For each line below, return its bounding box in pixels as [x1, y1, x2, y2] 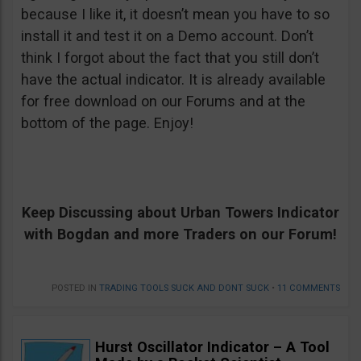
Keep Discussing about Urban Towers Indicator [22, 203, 339, 221]
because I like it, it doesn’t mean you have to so [21, 5, 330, 23]
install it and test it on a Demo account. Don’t [21, 27, 313, 44]
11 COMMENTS [277, 282, 340, 293]
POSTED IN [52, 282, 99, 293]
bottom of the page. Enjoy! [21, 114, 193, 131]
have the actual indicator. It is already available [21, 70, 326, 88]
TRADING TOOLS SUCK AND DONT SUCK [99, 282, 269, 293]
